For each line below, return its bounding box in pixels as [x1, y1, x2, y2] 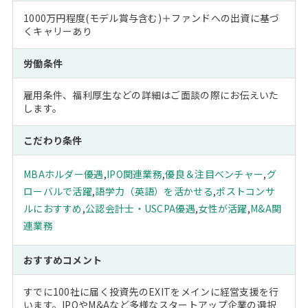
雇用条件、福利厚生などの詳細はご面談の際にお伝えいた [23, 88, 279, 102]
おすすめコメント [23, 253, 102, 267]
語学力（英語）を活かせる [95, 184, 213, 199]
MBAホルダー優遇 [23, 167, 104, 181]
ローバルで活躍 [23, 184, 93, 199]
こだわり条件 [23, 133, 82, 148]
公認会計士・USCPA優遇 [85, 201, 195, 216]
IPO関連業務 [106, 167, 163, 181]
